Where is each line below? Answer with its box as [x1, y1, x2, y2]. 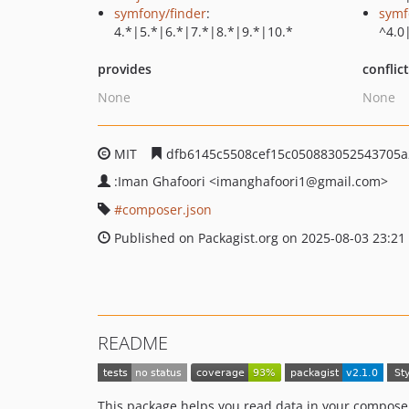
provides [98, 60, 152, 78]
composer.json [122, 201, 212, 218]
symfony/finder [114, 5, 206, 22]
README [98, 330, 168, 355]
